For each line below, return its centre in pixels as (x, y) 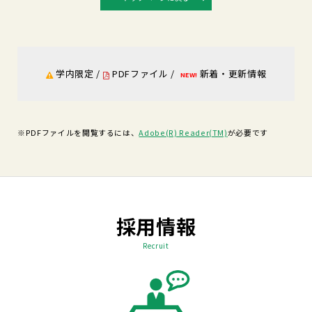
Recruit (156, 245)
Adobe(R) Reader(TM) (183, 133)
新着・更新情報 (232, 73)
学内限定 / (78, 73)
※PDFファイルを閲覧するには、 (78, 133)
